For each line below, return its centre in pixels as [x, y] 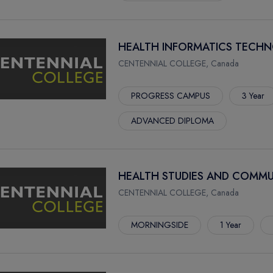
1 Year [231, 225]
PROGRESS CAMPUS [171, 96]
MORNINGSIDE [160, 225]
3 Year [253, 96]
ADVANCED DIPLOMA [172, 121]
